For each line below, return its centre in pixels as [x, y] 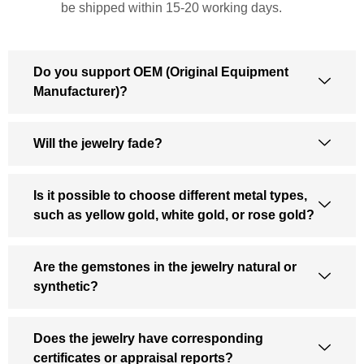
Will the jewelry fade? [98, 143]
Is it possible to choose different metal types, [170, 195]
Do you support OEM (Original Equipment [161, 71]
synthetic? [66, 286]
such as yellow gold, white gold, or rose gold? [174, 214]
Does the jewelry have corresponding [148, 338]
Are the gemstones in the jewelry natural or [165, 266]
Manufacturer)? [80, 91]
